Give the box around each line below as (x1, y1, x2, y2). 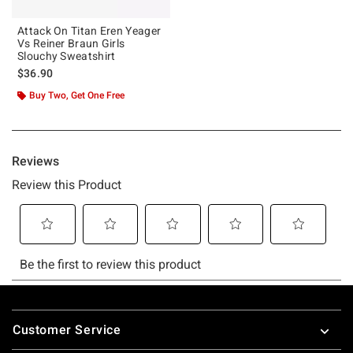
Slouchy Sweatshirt (17, 49, 116, 62)
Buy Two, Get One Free (29, 89, 124, 101)
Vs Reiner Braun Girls (17, 36, 125, 50)
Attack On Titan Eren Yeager (17, 24, 162, 37)
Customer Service (13, 321, 121, 337)
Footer (11, 303, 51, 319)
